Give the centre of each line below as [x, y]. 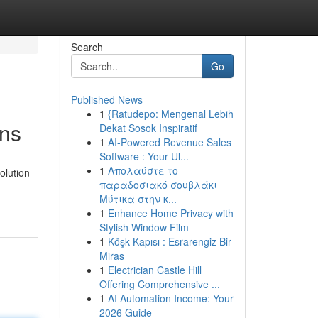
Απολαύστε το [143, 170]
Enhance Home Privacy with [170, 213]
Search [87, 47]
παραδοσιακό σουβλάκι [158, 185]
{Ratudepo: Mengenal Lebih [170, 114]
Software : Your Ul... [144, 156]
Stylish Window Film [144, 227]
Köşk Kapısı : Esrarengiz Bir [169, 241]
